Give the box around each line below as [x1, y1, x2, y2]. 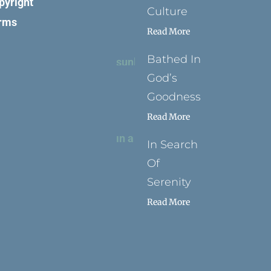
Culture [147, 5, 188, 19]
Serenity [147, 175, 192, 189]
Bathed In [147, 53, 201, 67]
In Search [147, 138, 198, 152]
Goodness [147, 90, 201, 104]
